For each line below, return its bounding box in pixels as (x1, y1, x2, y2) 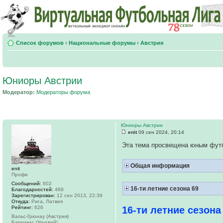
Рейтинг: (11, 204, 33, 210)
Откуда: (11, 198, 30, 204)
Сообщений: (11, 180, 41, 186)
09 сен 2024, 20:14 (137, 129, 184, 135)
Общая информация (129, 162, 190, 169)
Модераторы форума (36, 89, 90, 95)
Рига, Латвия (30, 198, 63, 204)
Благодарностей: (11, 186, 53, 192)
